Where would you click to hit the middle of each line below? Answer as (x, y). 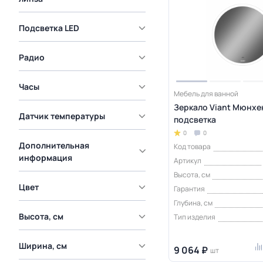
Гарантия (189, 188)
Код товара (192, 146)
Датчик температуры (62, 116)
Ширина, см (43, 246)
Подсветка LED (49, 28)
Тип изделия (195, 217)
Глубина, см (193, 203)
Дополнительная (54, 145)
